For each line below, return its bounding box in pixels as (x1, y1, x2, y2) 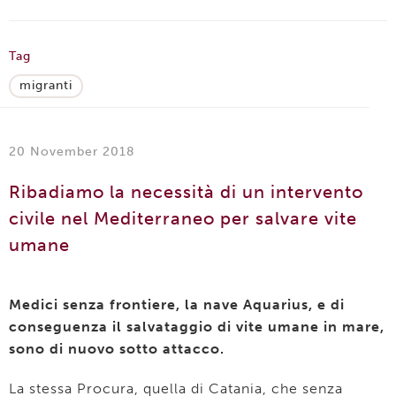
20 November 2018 (9, 144, 135, 159)
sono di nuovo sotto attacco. (9, 340, 225, 357)
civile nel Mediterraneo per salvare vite (9, 208, 357, 229)
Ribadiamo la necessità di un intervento (9, 181, 363, 202)
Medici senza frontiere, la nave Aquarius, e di (9, 296, 345, 313)
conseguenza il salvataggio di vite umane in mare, (9, 318, 385, 335)
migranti (19, 78, 72, 93)
